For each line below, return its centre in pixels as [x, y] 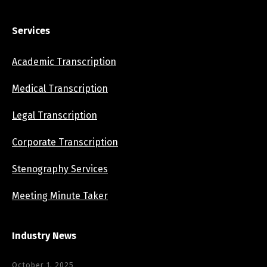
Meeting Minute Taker [60, 195]
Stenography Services [60, 169]
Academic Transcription [64, 61]
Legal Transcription [55, 115]
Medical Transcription [60, 88]
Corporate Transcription [65, 142]
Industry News [44, 235]
